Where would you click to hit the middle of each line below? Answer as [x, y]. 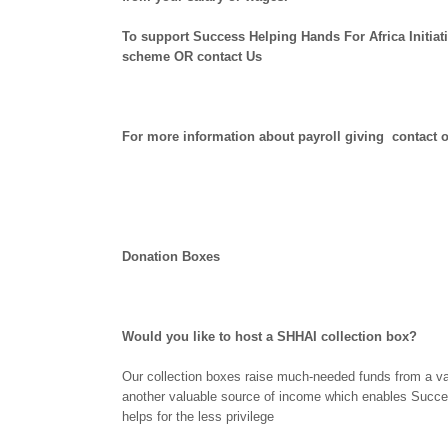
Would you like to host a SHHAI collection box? [269, 336]
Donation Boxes [171, 256]
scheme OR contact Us [192, 56]
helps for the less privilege [198, 416]
